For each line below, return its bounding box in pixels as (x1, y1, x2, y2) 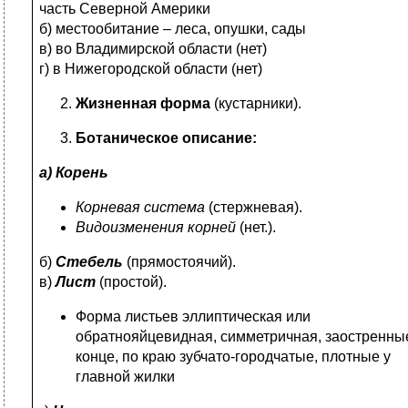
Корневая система (76, 199, 205, 215)
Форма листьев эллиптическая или (76, 309, 311, 324)
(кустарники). (210, 96, 301, 111)
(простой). (96, 274, 167, 290)
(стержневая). (205, 199, 302, 215)
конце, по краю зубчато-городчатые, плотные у (76, 349, 391, 364)
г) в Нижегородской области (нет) (39, 61, 262, 76)
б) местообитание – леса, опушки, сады (39, 21, 306, 36)
